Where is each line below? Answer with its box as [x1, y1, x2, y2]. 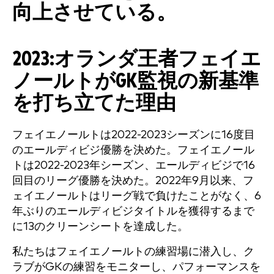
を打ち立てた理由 [12, 94, 176, 114]
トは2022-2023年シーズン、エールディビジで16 [12, 160, 255, 171]
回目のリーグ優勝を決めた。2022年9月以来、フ [12, 175, 254, 187]
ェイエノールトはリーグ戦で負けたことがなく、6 [12, 190, 261, 202]
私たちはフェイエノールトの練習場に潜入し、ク [12, 246, 254, 257]
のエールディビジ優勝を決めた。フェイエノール [12, 144, 254, 156]
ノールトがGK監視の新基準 [12, 72, 259, 92]
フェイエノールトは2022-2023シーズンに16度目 [12, 129, 255, 141]
